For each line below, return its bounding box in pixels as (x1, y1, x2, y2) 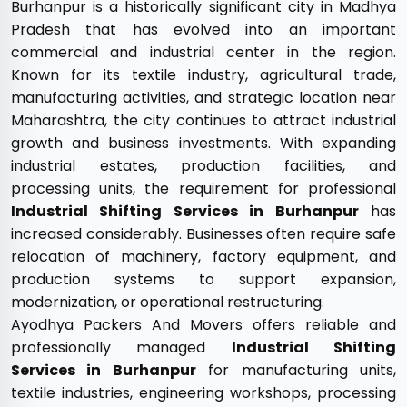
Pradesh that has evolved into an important (11, 19, 396, 40)
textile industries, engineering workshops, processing (11, 382, 396, 403)
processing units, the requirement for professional (11, 178, 396, 199)
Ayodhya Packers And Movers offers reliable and (11, 314, 396, 335)
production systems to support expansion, (11, 269, 396, 290)
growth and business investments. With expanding (11, 133, 396, 154)
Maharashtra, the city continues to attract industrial (11, 110, 396, 131)
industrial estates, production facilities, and (11, 155, 396, 176)
